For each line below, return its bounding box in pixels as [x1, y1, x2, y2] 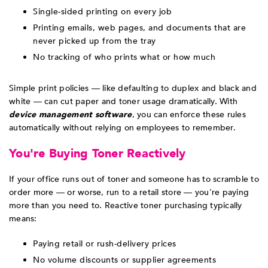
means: [9, 213, 37, 225]
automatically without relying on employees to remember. [9, 122, 236, 134]
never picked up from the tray [33, 35, 156, 47]
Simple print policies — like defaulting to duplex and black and [9, 83, 257, 95]
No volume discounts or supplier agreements [33, 254, 216, 266]
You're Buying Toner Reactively [9, 145, 186, 162]
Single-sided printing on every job [33, 6, 172, 18]
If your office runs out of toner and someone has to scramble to [9, 173, 259, 185]
